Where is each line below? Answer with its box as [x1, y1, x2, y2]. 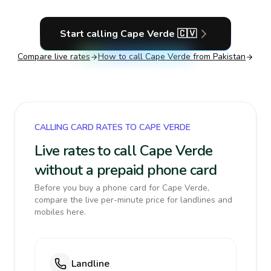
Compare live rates [18, 51, 90, 62]
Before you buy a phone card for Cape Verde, [34, 182, 209, 194]
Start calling [60, 27, 120, 41]
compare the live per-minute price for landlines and [34, 194, 232, 206]
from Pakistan [191, 51, 246, 62]
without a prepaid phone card [34, 160, 217, 180]
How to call [98, 51, 145, 62]
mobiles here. [34, 206, 86, 218]
